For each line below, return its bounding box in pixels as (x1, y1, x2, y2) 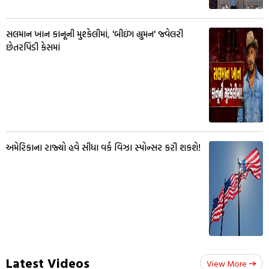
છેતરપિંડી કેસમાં (6, 40, 60, 54)
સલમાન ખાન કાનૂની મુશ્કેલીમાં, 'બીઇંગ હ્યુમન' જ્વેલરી (6, 26, 183, 41)
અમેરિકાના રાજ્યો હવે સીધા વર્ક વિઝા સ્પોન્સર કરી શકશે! (6, 140, 201, 154)
